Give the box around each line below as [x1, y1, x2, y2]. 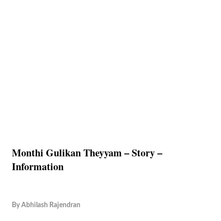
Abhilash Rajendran [21, 201, 80, 209]
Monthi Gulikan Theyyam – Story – [12, 146, 162, 160]
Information [12, 159, 64, 174]
